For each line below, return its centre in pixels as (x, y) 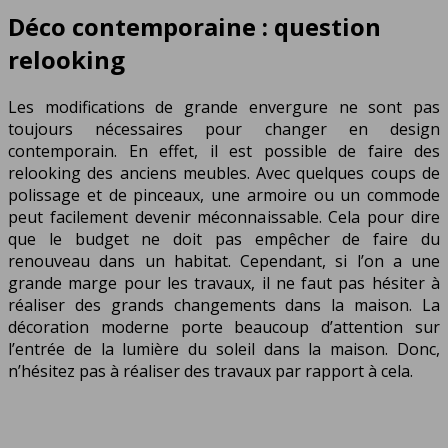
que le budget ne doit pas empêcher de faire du (224, 239)
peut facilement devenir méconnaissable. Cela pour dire (224, 217)
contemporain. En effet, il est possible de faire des (224, 151)
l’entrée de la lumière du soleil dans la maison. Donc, (224, 349)
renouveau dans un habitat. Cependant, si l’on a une (224, 261)
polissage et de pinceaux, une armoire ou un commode (224, 195)
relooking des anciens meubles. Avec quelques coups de (224, 173)
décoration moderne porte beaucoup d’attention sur (224, 327)
